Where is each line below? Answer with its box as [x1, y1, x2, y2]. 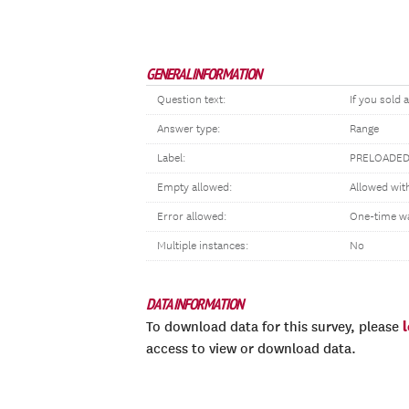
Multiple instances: [157, 239, 248, 253]
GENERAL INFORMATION [146, 64, 261, 84]
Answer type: [157, 122, 220, 136]
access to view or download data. [146, 341, 356, 357]
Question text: [157, 93, 225, 107]
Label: [157, 152, 185, 165]
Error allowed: [157, 210, 226, 224]
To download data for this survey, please [146, 319, 403, 335]
